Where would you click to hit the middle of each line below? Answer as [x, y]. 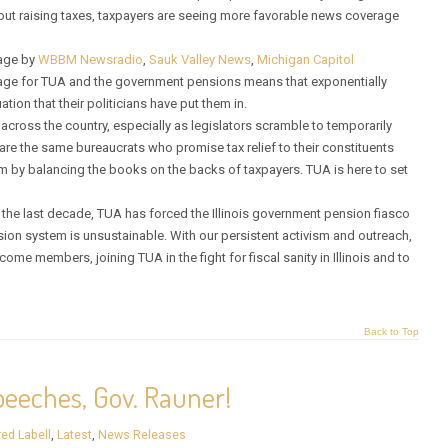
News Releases [142, 434]
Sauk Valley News [200, 59]
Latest [75, 434]
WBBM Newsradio [91, 59]
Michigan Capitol [306, 59]
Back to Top [391, 331]
